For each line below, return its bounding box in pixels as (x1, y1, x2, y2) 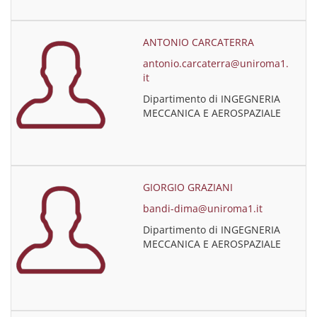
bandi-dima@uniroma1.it (143, 202, 263, 215)
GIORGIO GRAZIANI (143, 180, 234, 194)
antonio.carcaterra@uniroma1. (143, 57, 289, 70)
